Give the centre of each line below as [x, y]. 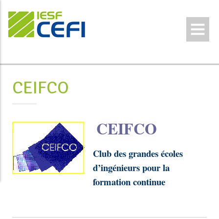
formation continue [129, 182]
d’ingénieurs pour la [131, 167]
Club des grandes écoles [138, 153]
